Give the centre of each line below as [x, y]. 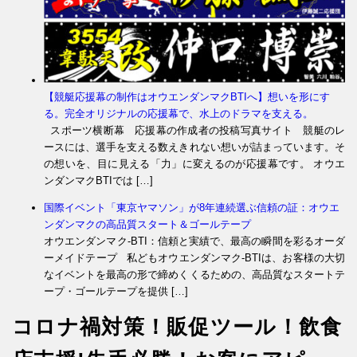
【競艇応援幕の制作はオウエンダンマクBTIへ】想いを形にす [187, 96]
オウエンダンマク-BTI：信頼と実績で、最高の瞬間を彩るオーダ [194, 241]
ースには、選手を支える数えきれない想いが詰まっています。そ [194, 147]
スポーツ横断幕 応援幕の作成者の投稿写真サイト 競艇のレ [194, 130]
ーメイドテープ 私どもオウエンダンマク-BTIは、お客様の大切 [194, 257]
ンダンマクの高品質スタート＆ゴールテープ [147, 224]
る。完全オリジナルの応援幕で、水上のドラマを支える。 [178, 113]
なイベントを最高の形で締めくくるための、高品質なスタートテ [194, 274]
